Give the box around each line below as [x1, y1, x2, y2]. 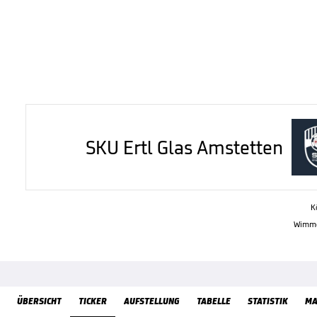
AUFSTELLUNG [124, 295, 180, 307]
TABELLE [197, 295, 231, 307]
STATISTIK [248, 295, 288, 307]
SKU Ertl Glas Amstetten [85, 135, 283, 159]
